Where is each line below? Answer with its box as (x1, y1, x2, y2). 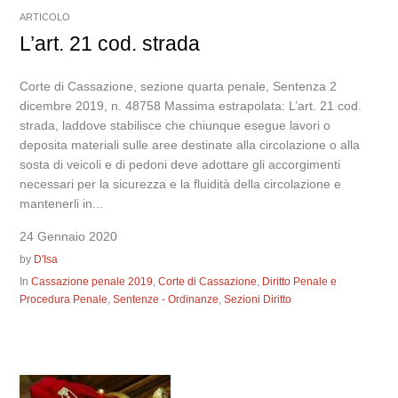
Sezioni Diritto (224, 293, 292, 306)
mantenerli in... (20, 196, 104, 211)
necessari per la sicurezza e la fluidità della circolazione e (20, 177, 342, 192)
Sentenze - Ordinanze (113, 293, 219, 306)
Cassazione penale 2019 (31, 275, 154, 289)
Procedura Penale (20, 293, 108, 306)
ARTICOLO (20, 12, 71, 23)
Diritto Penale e (262, 275, 338, 289)
